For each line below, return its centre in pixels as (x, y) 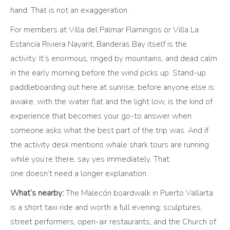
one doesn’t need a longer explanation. (80, 174)
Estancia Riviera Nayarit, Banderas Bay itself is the (99, 44)
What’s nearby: (37, 193)
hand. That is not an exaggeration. (71, 11)
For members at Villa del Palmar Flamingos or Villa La (104, 30)
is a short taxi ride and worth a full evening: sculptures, (106, 208)
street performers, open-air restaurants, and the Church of (113, 222)
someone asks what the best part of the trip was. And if (109, 131)
